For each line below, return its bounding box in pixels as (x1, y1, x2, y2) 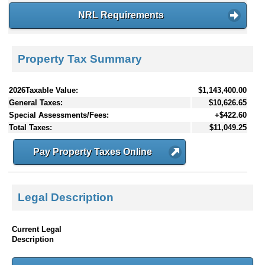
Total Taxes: (9, 122, 52, 132)
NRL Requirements (77, 10, 164, 21)
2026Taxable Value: (9, 85, 78, 95)
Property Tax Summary (18, 52, 142, 65)
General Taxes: (9, 98, 63, 107)
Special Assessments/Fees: (9, 110, 109, 119)
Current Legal (12, 224, 62, 234)
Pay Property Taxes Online (33, 146, 152, 157)
